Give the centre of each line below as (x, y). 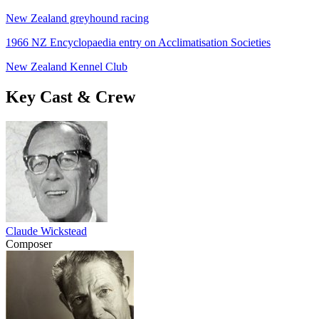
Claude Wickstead (46, 231)
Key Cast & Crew (70, 96)
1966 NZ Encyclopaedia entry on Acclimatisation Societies (138, 42)
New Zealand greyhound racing (77, 18)
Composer (29, 244)
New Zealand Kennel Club (67, 66)
